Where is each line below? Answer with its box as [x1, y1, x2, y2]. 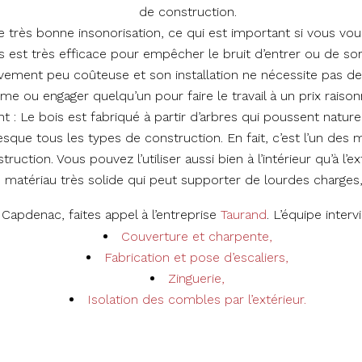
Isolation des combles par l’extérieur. [86, 292, 306, 308]
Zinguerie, [168, 271, 225, 287]
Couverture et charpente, [120, 229, 272, 245]
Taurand [220, 207, 267, 223]
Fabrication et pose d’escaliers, [104, 250, 288, 266]
